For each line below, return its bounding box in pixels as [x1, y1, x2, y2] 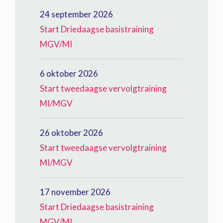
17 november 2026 [40, 187, 111, 197]
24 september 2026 [40, 9, 113, 19]
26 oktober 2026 [40, 127, 103, 138]
